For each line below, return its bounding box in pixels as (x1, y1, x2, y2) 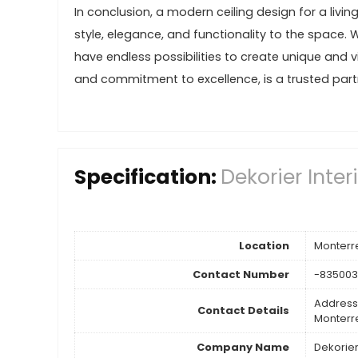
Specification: (74, 163, 221, 191)
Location (239, 237, 289, 253)
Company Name (197, 339, 289, 355)
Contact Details (197, 302, 289, 318)
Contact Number (193, 266, 289, 282)
